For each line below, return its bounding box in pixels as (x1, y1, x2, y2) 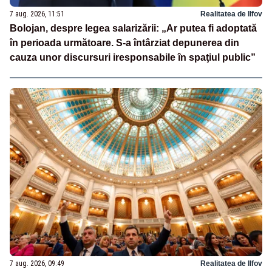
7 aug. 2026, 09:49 (10, 259, 64, 268)
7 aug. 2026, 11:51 (10, 10, 64, 19)
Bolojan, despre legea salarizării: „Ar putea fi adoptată (10, 23, 257, 34)
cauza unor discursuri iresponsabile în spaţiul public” (10, 52, 256, 63)
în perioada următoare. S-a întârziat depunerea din (10, 38, 239, 49)
